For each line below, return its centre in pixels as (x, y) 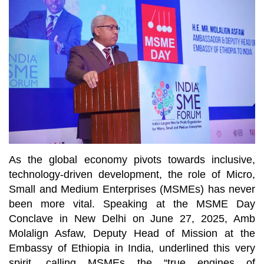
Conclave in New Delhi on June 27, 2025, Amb (132, 219)
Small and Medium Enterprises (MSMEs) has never (132, 189)
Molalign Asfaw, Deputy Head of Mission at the (132, 234)
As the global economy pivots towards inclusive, (132, 160)
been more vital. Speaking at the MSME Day (132, 204)
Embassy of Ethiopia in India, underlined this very (132, 248)
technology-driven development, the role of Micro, (132, 175)
